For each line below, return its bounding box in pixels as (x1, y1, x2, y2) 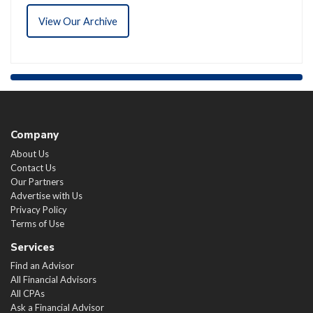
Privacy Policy (10, 203, 67, 215)
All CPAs (10, 288, 45, 300)
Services (10, 240, 54, 254)
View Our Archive (38, 15, 117, 27)
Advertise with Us (10, 189, 82, 201)
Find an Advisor (10, 260, 74, 272)
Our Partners (10, 175, 64, 187)
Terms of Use (10, 217, 64, 229)
